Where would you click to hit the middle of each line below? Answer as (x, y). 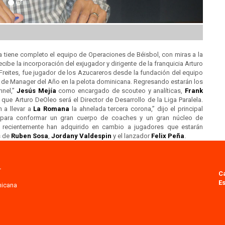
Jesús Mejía (36, 91)
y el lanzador (131, 136)
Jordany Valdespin (81, 136)
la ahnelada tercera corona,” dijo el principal (136, 109)
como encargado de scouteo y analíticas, (121, 91)
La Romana (51, 109)
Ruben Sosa (30, 136)
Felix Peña (168, 136)
